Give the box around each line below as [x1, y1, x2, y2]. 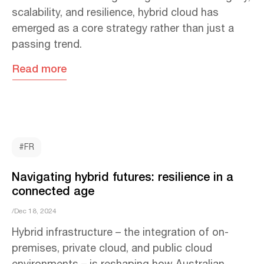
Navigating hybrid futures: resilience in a [12, 167, 233, 186]
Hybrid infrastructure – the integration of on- [12, 225, 229, 242]
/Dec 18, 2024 [12, 206, 57, 217]
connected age [12, 181, 94, 200]
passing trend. [12, 36, 85, 53]
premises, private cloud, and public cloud [12, 240, 212, 258]
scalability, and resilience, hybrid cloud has [12, 4, 219, 21]
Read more [12, 60, 67, 77]
